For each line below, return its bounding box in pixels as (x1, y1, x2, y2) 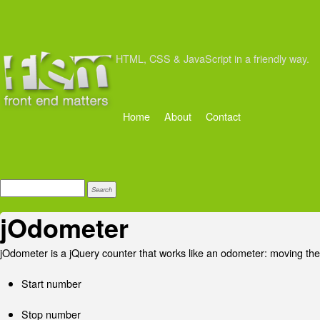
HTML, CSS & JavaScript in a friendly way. (116, 51, 309, 66)
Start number (21, 275, 81, 291)
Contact (206, 109, 241, 124)
